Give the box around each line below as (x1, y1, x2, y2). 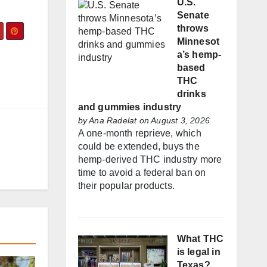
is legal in (176, 247, 221, 257)
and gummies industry (77, 102, 182, 113)
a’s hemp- (176, 49, 222, 60)
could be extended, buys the (77, 141, 200, 152)
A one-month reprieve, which (77, 128, 201, 139)
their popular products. (77, 181, 175, 191)
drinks (176, 89, 206, 100)
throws (176, 23, 209, 34)
